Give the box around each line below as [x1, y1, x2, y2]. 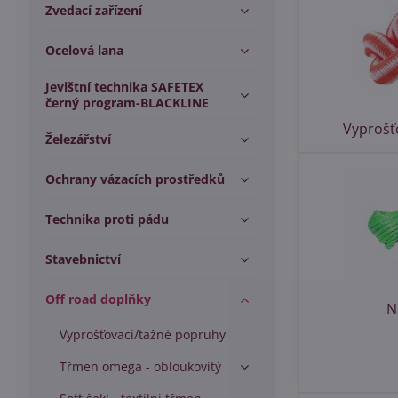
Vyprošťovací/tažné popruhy [59, 326, 226, 343]
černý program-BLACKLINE [44, 94, 209, 111]
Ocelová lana [44, 42, 123, 59]
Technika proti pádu [44, 211, 169, 227]
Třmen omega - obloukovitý [59, 358, 221, 375]
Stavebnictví [44, 251, 121, 267]
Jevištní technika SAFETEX [44, 78, 203, 95]
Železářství [44, 131, 111, 147]
